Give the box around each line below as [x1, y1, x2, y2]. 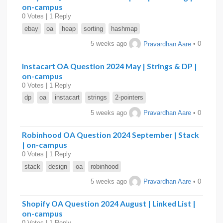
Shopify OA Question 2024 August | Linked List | [22, 199, 196, 209]
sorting [83, 24, 103, 32]
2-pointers [115, 94, 144, 102]
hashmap [111, 24, 138, 32]
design [48, 162, 68, 170]
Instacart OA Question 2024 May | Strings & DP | [22, 61, 197, 71]
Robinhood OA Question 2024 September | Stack [22, 130, 199, 140]
